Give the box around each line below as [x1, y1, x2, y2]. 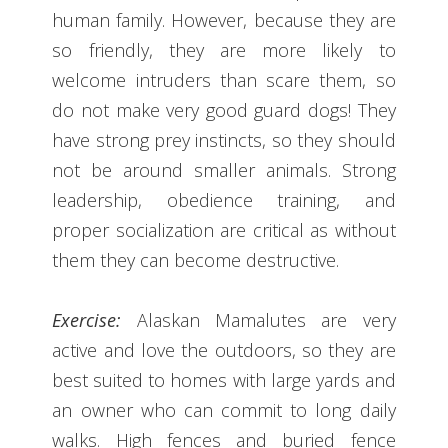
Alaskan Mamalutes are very [121, 307, 396, 332]
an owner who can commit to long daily [52, 397, 396, 422]
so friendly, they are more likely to [52, 37, 396, 62]
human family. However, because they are [52, 7, 396, 32]
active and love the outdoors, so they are [52, 337, 396, 362]
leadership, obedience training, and [52, 187, 396, 212]
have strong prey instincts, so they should [52, 127, 396, 152]
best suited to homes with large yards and [52, 367, 396, 392]
